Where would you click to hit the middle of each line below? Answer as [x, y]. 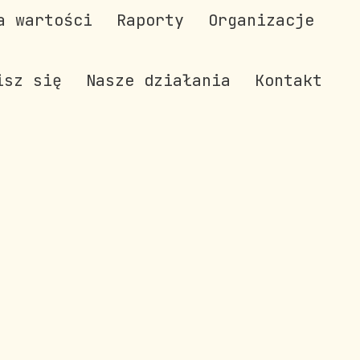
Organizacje [261, 20]
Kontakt [288, 80]
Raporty [150, 20]
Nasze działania [158, 80]
